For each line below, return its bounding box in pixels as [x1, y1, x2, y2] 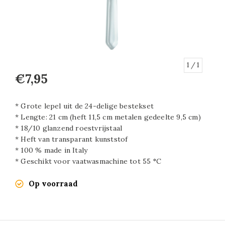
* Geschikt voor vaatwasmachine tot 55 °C [15, 157, 161, 166]
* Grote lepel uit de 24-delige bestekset [15, 101, 154, 111]
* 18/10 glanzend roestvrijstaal [15, 124, 123, 133]
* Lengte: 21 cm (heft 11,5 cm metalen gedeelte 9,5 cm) [15, 113, 201, 122]
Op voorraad [29, 179, 78, 189]
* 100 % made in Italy [15, 146, 88, 155]
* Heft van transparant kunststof [15, 135, 128, 144]
